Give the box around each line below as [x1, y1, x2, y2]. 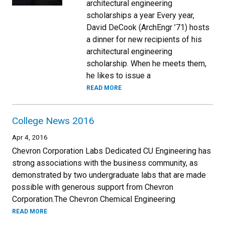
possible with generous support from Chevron [12, 182, 173, 192]
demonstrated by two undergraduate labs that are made [12, 170, 206, 180]
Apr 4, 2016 [12, 133, 48, 141]
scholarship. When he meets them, [86, 58, 206, 68]
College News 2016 [12, 115, 94, 127]
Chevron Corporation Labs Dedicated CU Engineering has [12, 146, 211, 156]
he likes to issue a [86, 70, 151, 80]
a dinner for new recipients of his [86, 34, 202, 44]
